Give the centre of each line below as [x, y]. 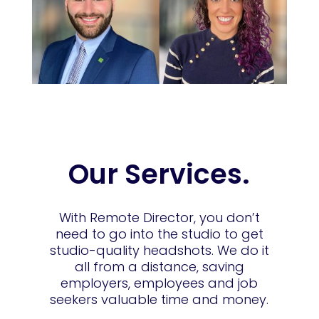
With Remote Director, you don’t [159, 218]
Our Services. [159, 174]
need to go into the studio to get [159, 234]
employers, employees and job [159, 283]
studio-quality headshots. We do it [159, 251]
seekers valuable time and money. [159, 300]
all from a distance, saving [159, 267]
